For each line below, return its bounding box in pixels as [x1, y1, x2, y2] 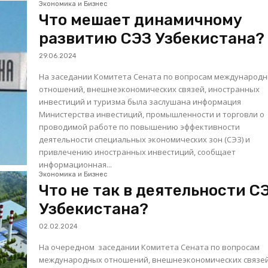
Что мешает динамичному [39, 10, 243, 29]
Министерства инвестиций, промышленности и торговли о [39, 108, 265, 120]
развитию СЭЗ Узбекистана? [39, 29, 265, 48]
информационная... [39, 159, 112, 170]
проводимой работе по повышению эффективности [39, 121, 240, 132]
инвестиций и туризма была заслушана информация [39, 96, 242, 107]
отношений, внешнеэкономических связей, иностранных [39, 83, 260, 95]
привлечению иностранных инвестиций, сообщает [39, 146, 236, 157]
